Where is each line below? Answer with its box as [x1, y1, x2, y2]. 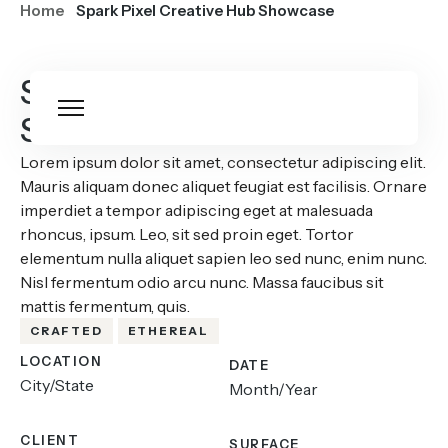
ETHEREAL [127, 324, 210, 338]
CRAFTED [30, 324, 103, 338]
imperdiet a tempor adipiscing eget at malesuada [20, 200, 373, 220]
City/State [20, 375, 94, 395]
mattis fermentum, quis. [20, 296, 190, 316]
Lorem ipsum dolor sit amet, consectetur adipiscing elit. [20, 152, 426, 172]
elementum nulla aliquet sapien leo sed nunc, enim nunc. [20, 248, 427, 268]
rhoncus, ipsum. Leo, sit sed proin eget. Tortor [20, 224, 354, 244]
